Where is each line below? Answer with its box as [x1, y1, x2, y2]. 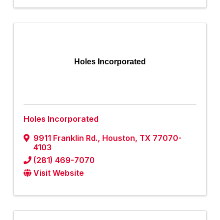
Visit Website [33, 168, 84, 178]
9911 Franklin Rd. [33, 133, 98, 143]
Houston [102, 133, 135, 143]
